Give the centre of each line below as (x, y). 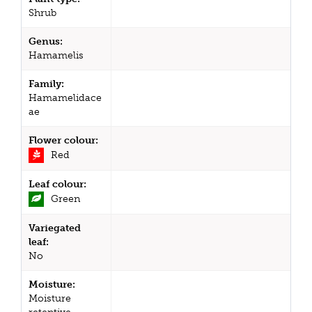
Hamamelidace (65, 98)
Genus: (46, 42)
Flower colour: (63, 141)
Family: (46, 84)
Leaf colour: (57, 185)
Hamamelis (56, 56)
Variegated (55, 228)
